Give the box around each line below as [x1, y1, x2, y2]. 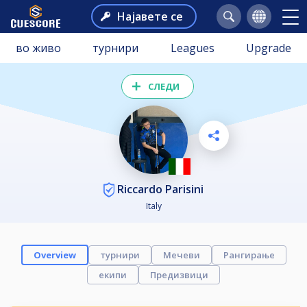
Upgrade [245, 40, 291, 56]
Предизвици [150, 269, 208, 282]
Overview [33, 249, 76, 262]
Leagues [170, 40, 214, 56]
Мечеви [162, 249, 200, 262]
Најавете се [117, 9, 183, 24]
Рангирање [223, 249, 275, 262]
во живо [16, 40, 62, 56]
